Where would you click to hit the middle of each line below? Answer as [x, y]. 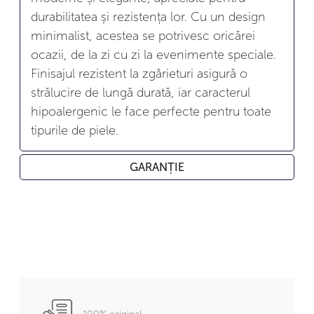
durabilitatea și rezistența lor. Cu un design [148, 16]
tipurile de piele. [75, 130]
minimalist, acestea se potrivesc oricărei [143, 35]
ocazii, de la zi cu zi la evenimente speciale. [153, 54]
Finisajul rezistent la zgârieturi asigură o [139, 73]
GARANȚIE [157, 168]
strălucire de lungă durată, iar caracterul [141, 92]
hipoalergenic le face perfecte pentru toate [151, 111]
